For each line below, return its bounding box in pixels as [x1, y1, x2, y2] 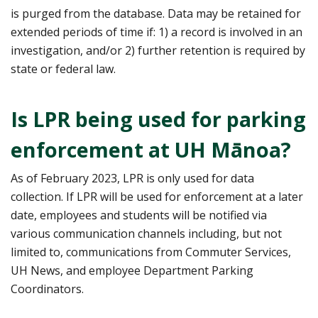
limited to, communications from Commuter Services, [11, 243, 291, 260]
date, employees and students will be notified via [11, 207, 267, 223]
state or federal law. [11, 60, 116, 77]
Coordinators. [11, 280, 84, 297]
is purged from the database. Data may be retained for [11, 5, 301, 21]
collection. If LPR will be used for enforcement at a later [11, 188, 303, 204]
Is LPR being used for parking [11, 104, 306, 133]
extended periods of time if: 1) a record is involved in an [11, 23, 302, 40]
